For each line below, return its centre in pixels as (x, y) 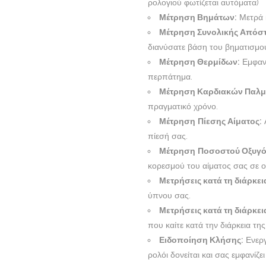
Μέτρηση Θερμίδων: (199, 62)
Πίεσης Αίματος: (230, 121)
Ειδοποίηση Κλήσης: (201, 240)
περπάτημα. (170, 77)
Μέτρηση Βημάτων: (198, 18)
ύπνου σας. (169, 196)
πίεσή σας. (168, 136)
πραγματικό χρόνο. (183, 107)
